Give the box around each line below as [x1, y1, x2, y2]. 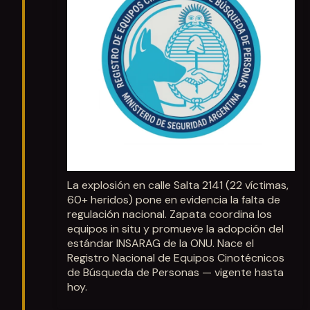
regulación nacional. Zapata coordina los [67, 207, 272, 222]
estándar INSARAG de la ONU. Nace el [67, 236, 254, 251]
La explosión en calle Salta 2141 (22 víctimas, [67, 178, 289, 193]
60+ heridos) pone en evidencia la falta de [67, 192, 280, 208]
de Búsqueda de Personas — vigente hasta [67, 265, 284, 280]
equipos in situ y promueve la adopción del [67, 221, 284, 237]
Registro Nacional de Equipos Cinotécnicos [67, 250, 284, 266]
